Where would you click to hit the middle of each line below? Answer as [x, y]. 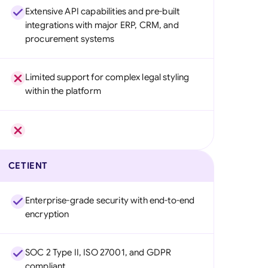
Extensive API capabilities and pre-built [102, 11]
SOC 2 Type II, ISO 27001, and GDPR [98, 252]
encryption [47, 214]
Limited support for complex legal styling [107, 77]
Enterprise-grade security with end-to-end [110, 200]
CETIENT [28, 166]
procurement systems [69, 39]
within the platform [63, 91]
